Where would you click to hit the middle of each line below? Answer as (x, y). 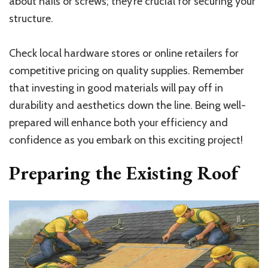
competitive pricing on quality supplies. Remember (127, 71)
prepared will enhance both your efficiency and (118, 123)
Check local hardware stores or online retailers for (124, 54)
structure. (31, 19)
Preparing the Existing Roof (124, 173)
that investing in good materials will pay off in (116, 88)
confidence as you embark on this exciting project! (126, 140)
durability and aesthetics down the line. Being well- (127, 106)
